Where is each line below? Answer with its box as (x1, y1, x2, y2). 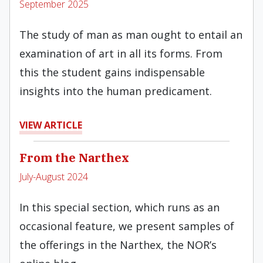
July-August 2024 (19, 170, 88, 183)
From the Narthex (19, 150, 129, 166)
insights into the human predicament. (19, 84, 212, 98)
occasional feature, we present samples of (19, 219, 234, 233)
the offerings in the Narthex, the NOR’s (19, 238, 217, 252)
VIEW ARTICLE (19, 119, 82, 131)
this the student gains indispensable (19, 65, 205, 79)
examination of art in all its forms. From (19, 46, 222, 60)
